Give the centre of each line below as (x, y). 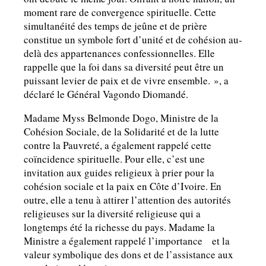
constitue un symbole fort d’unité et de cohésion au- (133, 40)
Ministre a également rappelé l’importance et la (127, 241)
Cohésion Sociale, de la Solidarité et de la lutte (121, 132)
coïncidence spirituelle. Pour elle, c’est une (114, 159)
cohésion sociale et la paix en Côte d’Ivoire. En (123, 186)
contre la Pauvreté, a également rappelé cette (118, 145)
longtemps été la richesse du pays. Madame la (119, 227)
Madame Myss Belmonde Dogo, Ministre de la (121, 118)
